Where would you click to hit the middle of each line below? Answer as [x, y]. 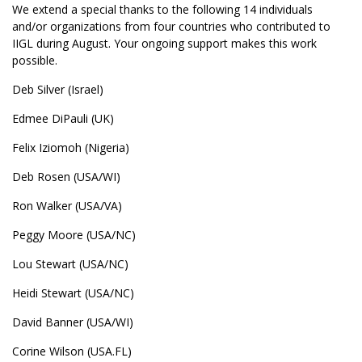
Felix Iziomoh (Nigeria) [71, 147]
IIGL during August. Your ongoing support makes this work [164, 43]
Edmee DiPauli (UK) [63, 118]
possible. [35, 60]
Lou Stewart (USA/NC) [70, 264]
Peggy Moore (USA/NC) [74, 235]
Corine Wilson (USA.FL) [72, 351]
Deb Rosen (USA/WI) [66, 177]
